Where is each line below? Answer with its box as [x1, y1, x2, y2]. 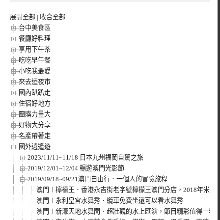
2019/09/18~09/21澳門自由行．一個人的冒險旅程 [27, 175, 167, 183]
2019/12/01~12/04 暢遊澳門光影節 [27, 164, 124, 172]
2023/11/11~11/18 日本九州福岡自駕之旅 [27, 153, 143, 161]
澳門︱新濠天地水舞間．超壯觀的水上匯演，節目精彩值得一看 [36, 207, 215, 215]
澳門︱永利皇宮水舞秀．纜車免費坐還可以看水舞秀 [36, 196, 183, 204]
